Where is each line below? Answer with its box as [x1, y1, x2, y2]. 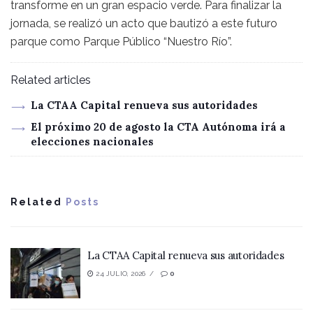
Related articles [10, 73, 91, 87]
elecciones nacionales [30, 135, 154, 149]
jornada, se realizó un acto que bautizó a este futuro [10, 17, 277, 31]
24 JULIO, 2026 [94, 270, 146, 278]
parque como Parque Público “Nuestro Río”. [10, 35, 232, 49]
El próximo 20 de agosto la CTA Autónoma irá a [30, 120, 286, 134]
